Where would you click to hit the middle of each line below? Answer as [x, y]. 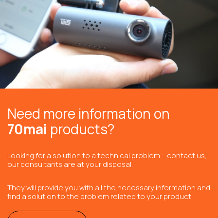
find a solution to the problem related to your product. [100, 196]
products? [81, 129]
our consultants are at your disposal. [70, 164]
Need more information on [89, 113]
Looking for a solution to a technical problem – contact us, [107, 155]
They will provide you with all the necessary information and [109, 188]
